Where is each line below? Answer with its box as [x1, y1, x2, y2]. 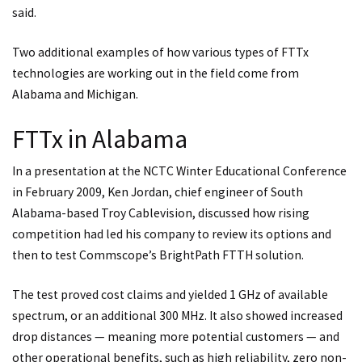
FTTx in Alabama [12, 122, 187, 155]
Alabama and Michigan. [12, 86, 138, 103]
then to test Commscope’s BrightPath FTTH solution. [12, 246, 304, 263]
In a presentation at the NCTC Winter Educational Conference [12, 162, 347, 179]
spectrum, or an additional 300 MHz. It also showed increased [12, 308, 343, 324]
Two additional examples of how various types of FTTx [12, 44, 309, 61]
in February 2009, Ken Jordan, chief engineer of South [12, 183, 303, 200]
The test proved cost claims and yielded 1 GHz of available [12, 287, 328, 303]
